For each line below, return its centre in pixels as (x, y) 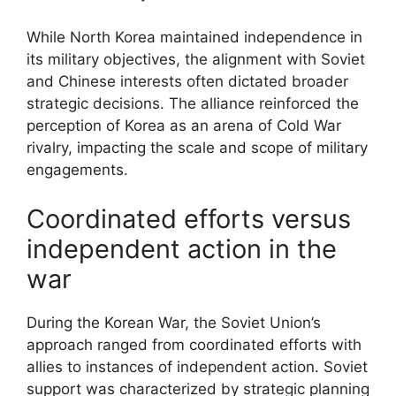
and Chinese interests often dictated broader (187, 81)
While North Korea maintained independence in (194, 37)
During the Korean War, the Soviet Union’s (174, 322)
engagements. (77, 170)
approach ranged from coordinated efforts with (194, 344)
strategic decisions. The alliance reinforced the (193, 103)
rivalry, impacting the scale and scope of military (197, 148)
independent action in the (182, 248)
